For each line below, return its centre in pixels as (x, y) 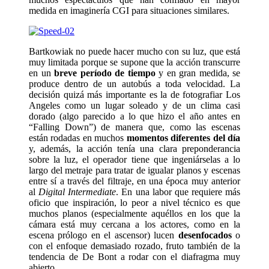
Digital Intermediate (77, 192)
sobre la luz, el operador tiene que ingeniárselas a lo (134, 160)
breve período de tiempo (105, 73)
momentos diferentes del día (183, 138)
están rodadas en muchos (78, 138)
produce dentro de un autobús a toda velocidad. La (134, 84)
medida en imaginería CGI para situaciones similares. (129, 11)
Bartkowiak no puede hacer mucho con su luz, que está (134, 52)
